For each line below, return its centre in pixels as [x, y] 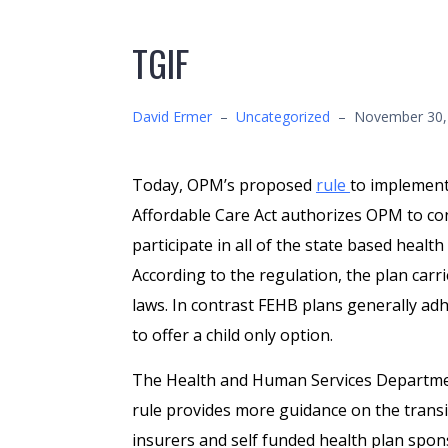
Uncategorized [283, 116]
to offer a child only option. [232, 335]
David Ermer [172, 116]
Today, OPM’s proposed [224, 185]
